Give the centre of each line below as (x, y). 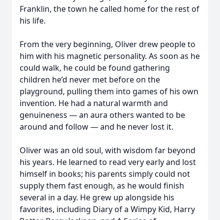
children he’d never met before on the (90, 80)
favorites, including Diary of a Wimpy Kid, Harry (107, 209)
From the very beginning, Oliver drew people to (108, 44)
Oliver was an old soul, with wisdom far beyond (108, 150)
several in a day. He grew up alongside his (97, 197)
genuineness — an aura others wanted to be (102, 115)
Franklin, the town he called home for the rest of (110, 9)
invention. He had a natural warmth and (94, 103)
